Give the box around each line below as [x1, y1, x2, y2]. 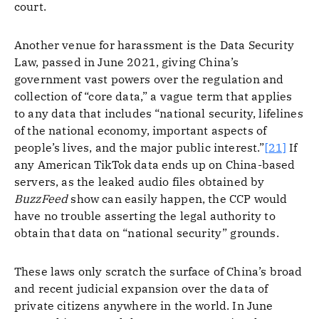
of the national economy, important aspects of [14, 123, 267, 137]
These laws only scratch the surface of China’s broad [14, 264, 303, 278]
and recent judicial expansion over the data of [14, 281, 268, 296]
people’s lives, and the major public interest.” [14, 140, 265, 155]
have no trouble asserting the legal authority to [14, 209, 276, 223]
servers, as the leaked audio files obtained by [14, 174, 265, 189]
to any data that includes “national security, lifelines [14, 106, 303, 120]
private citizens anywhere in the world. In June [14, 298, 273, 313]
